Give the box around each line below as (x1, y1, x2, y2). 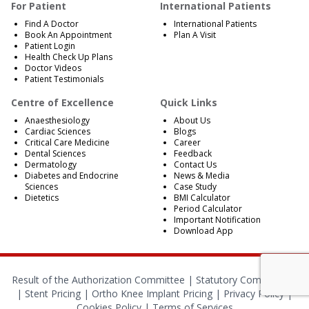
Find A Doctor (25, 18, 79, 30)
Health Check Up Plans (25, 51, 112, 63)
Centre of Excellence (11, 96, 114, 110)
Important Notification (174, 214, 261, 226)
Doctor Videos (25, 62, 81, 74)
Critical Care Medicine (25, 137, 110, 149)
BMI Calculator (174, 192, 230, 204)
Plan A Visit (174, 29, 216, 41)
